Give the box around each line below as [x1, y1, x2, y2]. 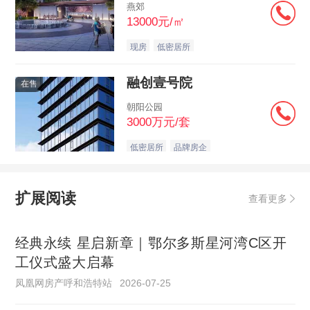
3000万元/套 [126, 116, 190, 129]
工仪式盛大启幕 [15, 254, 116, 270]
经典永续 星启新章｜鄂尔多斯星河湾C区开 [15, 235, 287, 250]
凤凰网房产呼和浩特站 [15, 277, 112, 289]
